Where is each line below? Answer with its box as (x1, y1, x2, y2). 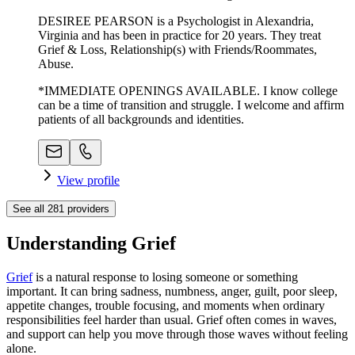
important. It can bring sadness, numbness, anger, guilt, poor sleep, (6, 284, 338, 298)
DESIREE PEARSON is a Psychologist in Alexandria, (38, 13, 314, 28)
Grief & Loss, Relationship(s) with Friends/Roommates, (38, 42, 317, 56)
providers (64, 202, 109, 215)
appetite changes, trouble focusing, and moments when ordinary (6, 298, 325, 312)
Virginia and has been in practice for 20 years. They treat (38, 28, 321, 42)
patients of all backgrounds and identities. (38, 112, 244, 126)
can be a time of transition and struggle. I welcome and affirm (38, 97, 344, 112)
